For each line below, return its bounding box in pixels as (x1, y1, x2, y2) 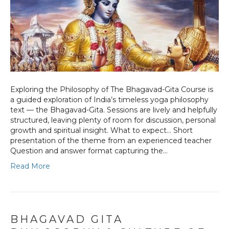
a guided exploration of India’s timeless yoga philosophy (10, 95, 209, 105)
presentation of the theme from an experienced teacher (10, 136, 212, 146)
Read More (10, 162, 50, 171)
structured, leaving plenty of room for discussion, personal (10, 116, 216, 125)
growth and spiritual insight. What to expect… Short (10, 126, 193, 135)
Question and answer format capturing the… (10, 146, 168, 156)
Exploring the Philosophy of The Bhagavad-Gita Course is (10, 85, 213, 95)
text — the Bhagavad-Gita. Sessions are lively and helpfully (10, 105, 217, 115)
